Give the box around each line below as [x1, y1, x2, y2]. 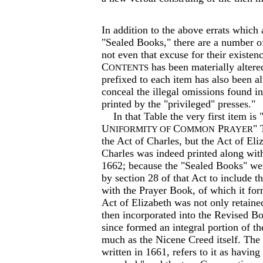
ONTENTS [109, 63, 149, 72]
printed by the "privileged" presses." [102, 98, 255, 110]
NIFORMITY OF [109, 124, 173, 134]
